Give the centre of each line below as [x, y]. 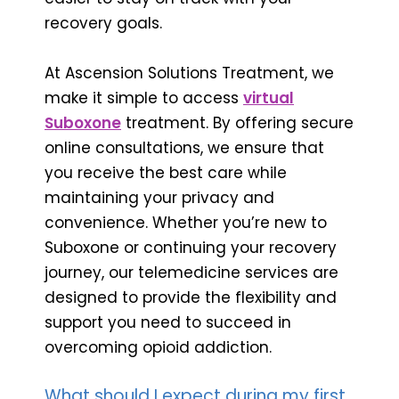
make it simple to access [144, 98]
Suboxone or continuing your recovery [191, 247]
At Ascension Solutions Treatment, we [189, 73]
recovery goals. [103, 23]
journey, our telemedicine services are [191, 272]
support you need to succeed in [168, 322]
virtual [269, 98]
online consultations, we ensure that [184, 147]
